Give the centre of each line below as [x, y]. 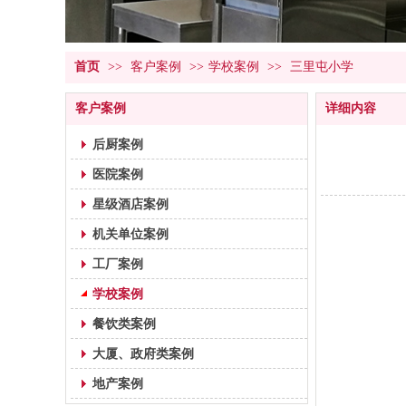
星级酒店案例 [130, 204]
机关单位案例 [130, 234]
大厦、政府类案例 [143, 353]
